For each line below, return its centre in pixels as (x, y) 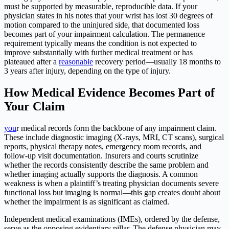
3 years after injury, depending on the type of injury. (87, 71)
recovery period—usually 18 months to (157, 62)
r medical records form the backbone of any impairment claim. (116, 128)
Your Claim (35, 107)
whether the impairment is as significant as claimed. (87, 202)
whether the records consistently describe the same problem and (106, 165)
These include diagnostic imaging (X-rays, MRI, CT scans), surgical (114, 138)
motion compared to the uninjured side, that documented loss (102, 25)
